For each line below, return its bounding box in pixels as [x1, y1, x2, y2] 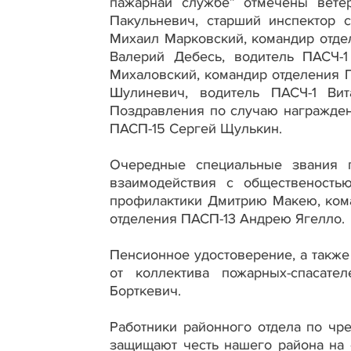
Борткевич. [110, 281, 181, 299]
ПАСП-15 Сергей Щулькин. [110, 119, 282, 137]
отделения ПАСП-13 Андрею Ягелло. [110, 209, 345, 227]
